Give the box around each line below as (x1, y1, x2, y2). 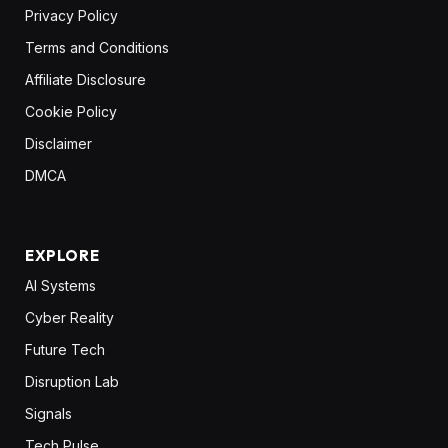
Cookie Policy (25, 102, 117, 120)
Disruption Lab (25, 372, 119, 390)
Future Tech (25, 340, 105, 358)
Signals (25, 404, 72, 422)
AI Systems (25, 276, 96, 294)
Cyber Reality (25, 308, 114, 326)
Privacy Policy (25, 6, 118, 24)
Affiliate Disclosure (25, 70, 146, 88)
